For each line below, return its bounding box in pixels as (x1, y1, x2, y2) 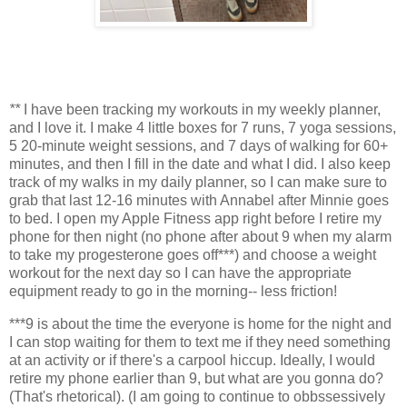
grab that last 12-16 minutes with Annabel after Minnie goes (9, 192, 389, 208)
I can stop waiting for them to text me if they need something (9, 333, 391, 350)
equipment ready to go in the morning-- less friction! (9, 283, 337, 299)
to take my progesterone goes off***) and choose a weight (9, 246, 376, 263)
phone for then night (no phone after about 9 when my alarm (9, 228, 392, 244)
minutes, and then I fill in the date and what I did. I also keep (9, 155, 391, 172)
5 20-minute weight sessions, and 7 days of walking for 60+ (9, 137, 388, 154)
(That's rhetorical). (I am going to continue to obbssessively (9, 388, 385, 404)
